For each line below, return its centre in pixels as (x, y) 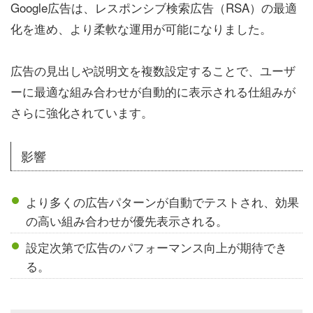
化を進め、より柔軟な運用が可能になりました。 (141, 29)
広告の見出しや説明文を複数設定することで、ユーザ (153, 71)
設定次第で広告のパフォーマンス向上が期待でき (157, 247)
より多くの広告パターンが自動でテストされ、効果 (163, 201)
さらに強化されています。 (82, 112)
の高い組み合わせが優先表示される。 (127, 220)
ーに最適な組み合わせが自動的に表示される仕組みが (153, 92)
